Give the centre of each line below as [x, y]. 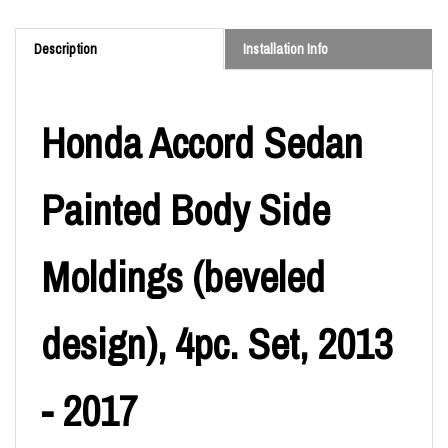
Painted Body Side [185, 209]
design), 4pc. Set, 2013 [217, 343]
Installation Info [285, 48]
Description [65, 48]
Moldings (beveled [183, 276]
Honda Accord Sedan [202, 142]
